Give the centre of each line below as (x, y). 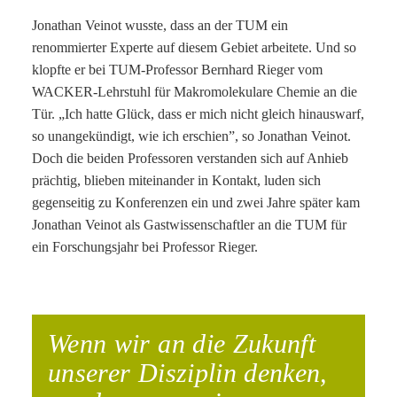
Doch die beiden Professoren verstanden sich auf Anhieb (190, 159)
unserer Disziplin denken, (188, 373)
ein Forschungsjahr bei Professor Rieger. (145, 247)
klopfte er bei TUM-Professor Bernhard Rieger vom (177, 70)
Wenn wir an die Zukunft (182, 344)
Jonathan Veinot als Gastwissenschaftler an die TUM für (189, 225)
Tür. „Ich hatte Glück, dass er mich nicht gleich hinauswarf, (198, 114)
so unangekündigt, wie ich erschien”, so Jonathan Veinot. (191, 136)
